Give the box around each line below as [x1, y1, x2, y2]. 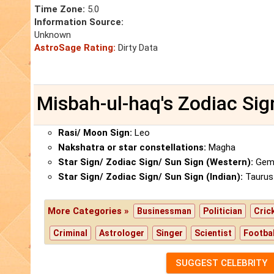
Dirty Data [116, 42, 158, 54]
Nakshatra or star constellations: [58, 142, 206, 154]
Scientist [194, 228, 232, 239]
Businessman [137, 206, 192, 217]
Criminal [53, 228, 88, 239]
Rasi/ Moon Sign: [58, 127, 132, 139]
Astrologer [99, 228, 145, 239]
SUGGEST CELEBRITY [175, 257, 267, 269]
